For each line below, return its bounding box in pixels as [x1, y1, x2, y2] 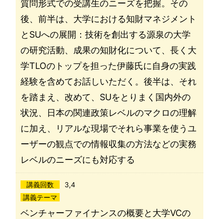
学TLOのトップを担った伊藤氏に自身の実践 [21, 61, 196, 71]
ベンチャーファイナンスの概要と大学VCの [21, 208, 191, 218]
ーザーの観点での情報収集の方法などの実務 [21, 139, 197, 149]
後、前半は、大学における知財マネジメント [21, 14, 197, 24]
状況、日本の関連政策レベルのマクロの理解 [21, 108, 197, 118]
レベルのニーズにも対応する [21, 154, 135, 165]
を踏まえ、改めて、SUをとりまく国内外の [21, 92, 191, 102]
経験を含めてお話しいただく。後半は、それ [21, 76, 197, 87]
